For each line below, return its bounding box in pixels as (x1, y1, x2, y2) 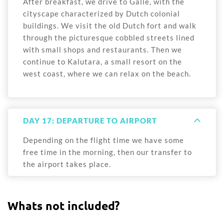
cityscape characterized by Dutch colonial (23, 9, 180, 18)
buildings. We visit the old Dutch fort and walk (23, 21, 196, 30)
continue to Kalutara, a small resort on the (23, 57, 182, 66)
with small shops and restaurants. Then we (23, 45, 182, 54)
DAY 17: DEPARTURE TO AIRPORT (23, 116, 157, 125)
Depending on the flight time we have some (23, 135, 184, 145)
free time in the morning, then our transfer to (23, 147, 192, 157)
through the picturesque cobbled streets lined (23, 33, 194, 42)
